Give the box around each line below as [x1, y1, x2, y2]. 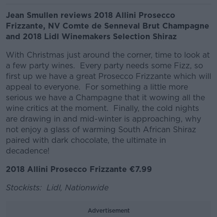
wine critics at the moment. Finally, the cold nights [6, 104, 199, 113]
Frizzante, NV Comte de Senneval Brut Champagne [6, 21, 209, 31]
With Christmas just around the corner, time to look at [6, 50, 210, 60]
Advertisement [87, 207, 130, 214]
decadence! [6, 146, 49, 155]
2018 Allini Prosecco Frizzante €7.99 [6, 165, 152, 174]
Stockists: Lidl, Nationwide [6, 183, 108, 192]
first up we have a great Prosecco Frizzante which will [6, 72, 211, 81]
